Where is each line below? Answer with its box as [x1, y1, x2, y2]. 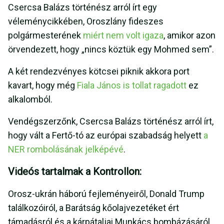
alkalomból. [8, 94, 52, 105]
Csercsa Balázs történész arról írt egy [8, 2, 157, 13]
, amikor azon [163, 30, 215, 41]
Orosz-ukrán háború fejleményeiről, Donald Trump [8, 188, 204, 199]
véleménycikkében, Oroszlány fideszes [8, 16, 163, 27]
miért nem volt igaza [83, 30, 163, 41]
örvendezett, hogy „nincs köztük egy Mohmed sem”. [8, 44, 214, 55]
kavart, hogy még [8, 80, 77, 91]
